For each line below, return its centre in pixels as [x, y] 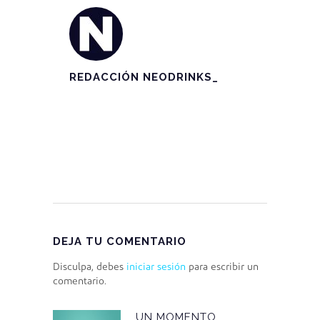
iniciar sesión [156, 267]
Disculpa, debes [90, 267]
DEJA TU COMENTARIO [120, 242]
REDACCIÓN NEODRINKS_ [144, 77]
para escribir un [222, 267]
